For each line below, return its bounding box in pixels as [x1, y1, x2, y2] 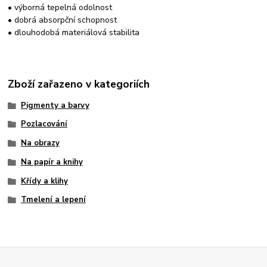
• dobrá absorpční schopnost [8, 14, 117, 26]
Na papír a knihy [20, 156, 83, 167]
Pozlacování [20, 119, 67, 130]
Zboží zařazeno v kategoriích [8, 77, 150, 92]
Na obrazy [20, 138, 60, 149]
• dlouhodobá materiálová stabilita [8, 26, 140, 38]
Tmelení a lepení [20, 194, 86, 206]
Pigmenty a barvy [20, 100, 89, 111]
